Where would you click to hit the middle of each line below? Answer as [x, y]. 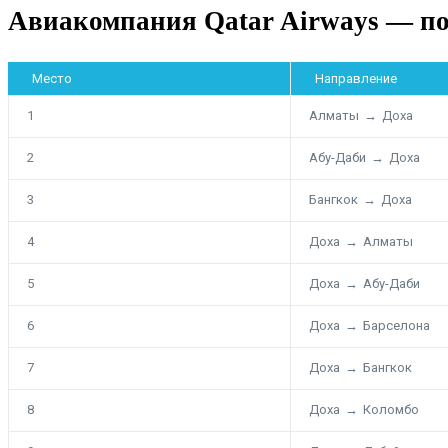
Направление [356, 78]
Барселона [396, 325]
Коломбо [391, 409]
